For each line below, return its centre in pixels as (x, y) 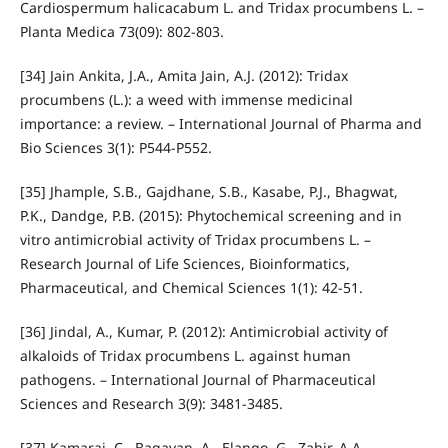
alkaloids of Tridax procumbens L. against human (185, 355)
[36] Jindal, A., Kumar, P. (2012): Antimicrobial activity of (203, 331)
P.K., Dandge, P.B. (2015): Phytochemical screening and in (210, 215)
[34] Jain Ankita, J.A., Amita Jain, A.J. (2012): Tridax (183, 75)
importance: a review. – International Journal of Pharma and (220, 123)
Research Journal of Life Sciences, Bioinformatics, (184, 263)
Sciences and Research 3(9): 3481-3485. (151, 403)
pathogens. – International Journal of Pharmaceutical (197, 379)
